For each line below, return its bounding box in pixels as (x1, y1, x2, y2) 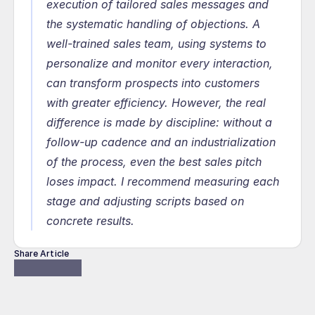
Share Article (14, 248, 69, 259)
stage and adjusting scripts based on (46, 194, 244, 208)
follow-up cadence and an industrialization (46, 135, 276, 149)
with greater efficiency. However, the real (46, 96, 266, 110)
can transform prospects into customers (46, 76, 259, 90)
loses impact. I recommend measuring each (46, 174, 279, 188)
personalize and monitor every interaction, (46, 56, 273, 70)
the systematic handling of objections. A (46, 17, 260, 31)
